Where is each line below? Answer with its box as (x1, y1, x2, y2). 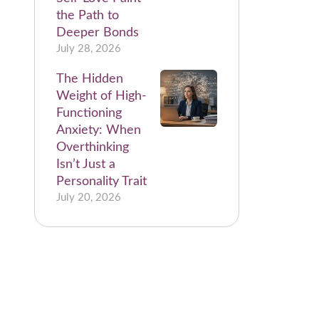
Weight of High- (56, 90, 147, 103)
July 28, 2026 (56, 43, 122, 54)
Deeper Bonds (56, 26, 140, 39)
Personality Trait (56, 175, 147, 188)
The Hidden (56, 73, 124, 85)
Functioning (56, 107, 122, 120)
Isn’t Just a (56, 158, 116, 171)
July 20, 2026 (56, 192, 122, 203)
